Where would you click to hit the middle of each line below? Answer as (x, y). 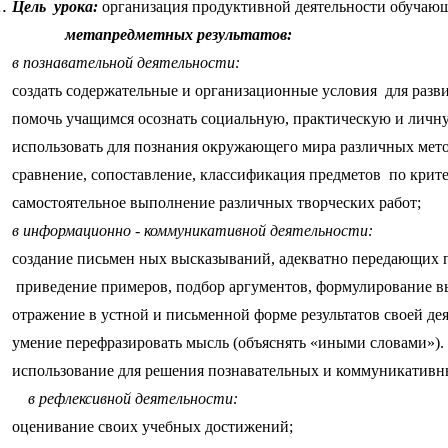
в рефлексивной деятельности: (132, 399)
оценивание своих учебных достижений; (152, 427)
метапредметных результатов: (178, 35)
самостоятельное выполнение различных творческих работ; (216, 203)
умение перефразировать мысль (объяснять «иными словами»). (227, 343)
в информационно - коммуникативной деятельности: (192, 231)
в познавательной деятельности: (125, 63)
